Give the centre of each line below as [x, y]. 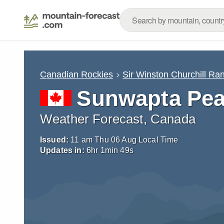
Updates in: [62, 150]
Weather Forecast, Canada [118, 119]
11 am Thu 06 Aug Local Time [124, 140]
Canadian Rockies [76, 74]
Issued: [54, 140]
